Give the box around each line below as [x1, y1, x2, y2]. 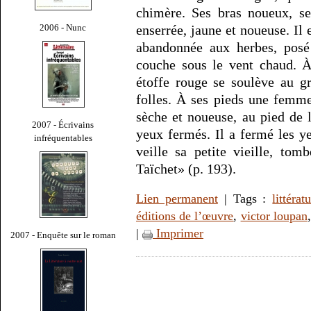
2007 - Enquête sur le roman [10, 229, 116, 240]
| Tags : [217, 192, 273, 206]
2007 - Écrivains [32, 119, 94, 130]
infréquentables [34, 132, 92, 143]
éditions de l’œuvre [136, 209, 234, 224]
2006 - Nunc [40, 22, 87, 33]
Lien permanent [136, 192, 218, 206]
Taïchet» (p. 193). [136, 161, 236, 177]
